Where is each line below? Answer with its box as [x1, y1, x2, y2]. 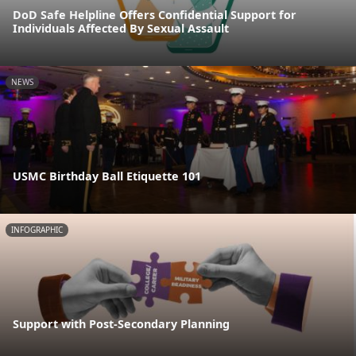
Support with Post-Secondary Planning [13, 316, 230, 332]
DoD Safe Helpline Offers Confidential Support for [13, 6, 296, 22]
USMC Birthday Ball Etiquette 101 [13, 168, 201, 184]
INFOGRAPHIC [11, 224, 63, 236]
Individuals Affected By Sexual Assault [13, 20, 229, 36]
